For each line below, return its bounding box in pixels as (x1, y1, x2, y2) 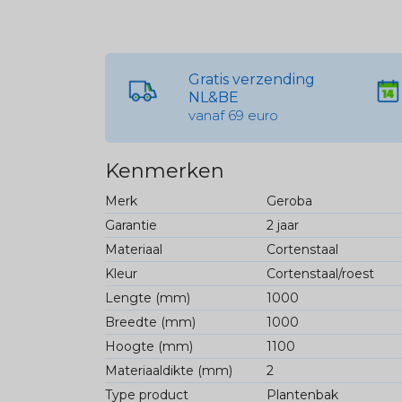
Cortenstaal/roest (266, 265, 374, 282)
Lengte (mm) (105, 289, 190, 306)
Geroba (266, 192, 312, 209)
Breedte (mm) (105, 313, 196, 330)
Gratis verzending (188, 70, 316, 88)
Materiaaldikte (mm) (105, 362, 232, 379)
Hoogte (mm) (105, 337, 193, 354)
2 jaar (266, 216, 299, 233)
